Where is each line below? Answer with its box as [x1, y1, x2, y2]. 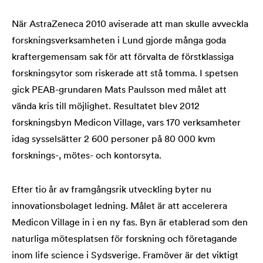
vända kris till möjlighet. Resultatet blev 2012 [12, 102, 200, 112]
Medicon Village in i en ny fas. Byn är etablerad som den [12, 218, 248, 228]
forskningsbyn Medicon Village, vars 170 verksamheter [12, 119, 241, 128]
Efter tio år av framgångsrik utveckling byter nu [12, 186, 211, 195]
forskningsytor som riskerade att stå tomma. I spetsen [12, 69, 238, 79]
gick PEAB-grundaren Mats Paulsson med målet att [12, 86, 227, 95]
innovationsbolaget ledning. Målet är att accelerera [12, 202, 227, 211]
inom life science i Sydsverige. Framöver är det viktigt [12, 251, 238, 261]
